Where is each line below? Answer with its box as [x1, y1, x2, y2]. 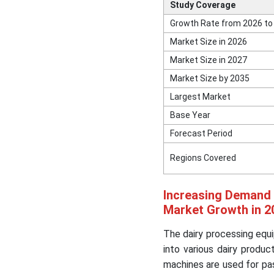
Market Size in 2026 [169, 37, 247, 47]
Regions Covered [169, 153, 236, 163]
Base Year [169, 110, 210, 120]
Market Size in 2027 [169, 55, 247, 65]
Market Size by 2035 [169, 73, 250, 84]
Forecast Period [169, 128, 232, 139]
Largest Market [169, 92, 231, 102]
